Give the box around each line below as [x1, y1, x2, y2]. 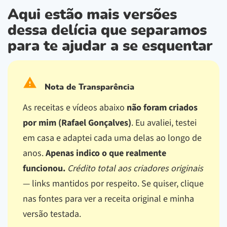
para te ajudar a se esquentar [8, 39, 213, 54]
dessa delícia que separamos [8, 23, 207, 38]
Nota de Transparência [42, 83, 134, 91]
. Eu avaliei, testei [131, 116, 197, 129]
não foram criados [127, 101, 198, 114]
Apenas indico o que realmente [46, 146, 166, 160]
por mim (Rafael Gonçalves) [23, 116, 131, 129]
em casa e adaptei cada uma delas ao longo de [23, 131, 202, 144]
